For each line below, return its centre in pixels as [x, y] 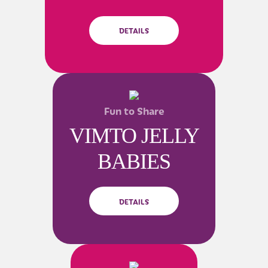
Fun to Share [134, 111]
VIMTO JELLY [134, 136]
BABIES [134, 162]
